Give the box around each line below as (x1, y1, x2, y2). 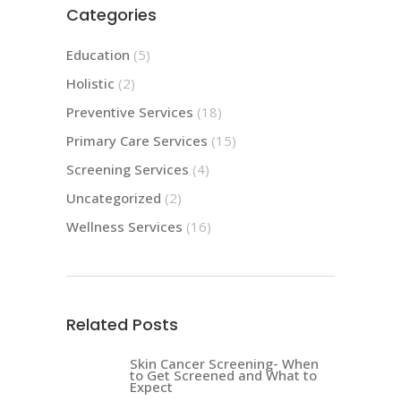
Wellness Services (66, 217, 183, 235)
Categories (66, 3, 157, 26)
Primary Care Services (66, 131, 208, 149)
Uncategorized (66, 188, 161, 207)
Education (66, 45, 130, 64)
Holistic (66, 73, 115, 92)
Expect (130, 377, 173, 396)
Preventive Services (66, 102, 193, 121)
